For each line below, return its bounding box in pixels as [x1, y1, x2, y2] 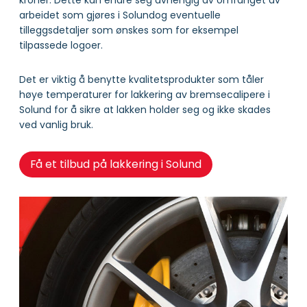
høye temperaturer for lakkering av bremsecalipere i [19, 87, 270, 101]
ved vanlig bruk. [19, 117, 93, 132]
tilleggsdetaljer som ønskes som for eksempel [19, 23, 238, 37]
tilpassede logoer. [19, 38, 103, 52]
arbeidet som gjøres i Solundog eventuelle [19, 8, 221, 22]
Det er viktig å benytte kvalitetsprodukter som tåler [19, 72, 264, 86]
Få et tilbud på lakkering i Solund [29, 156, 201, 173]
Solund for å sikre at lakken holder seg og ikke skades [19, 102, 271, 116]
